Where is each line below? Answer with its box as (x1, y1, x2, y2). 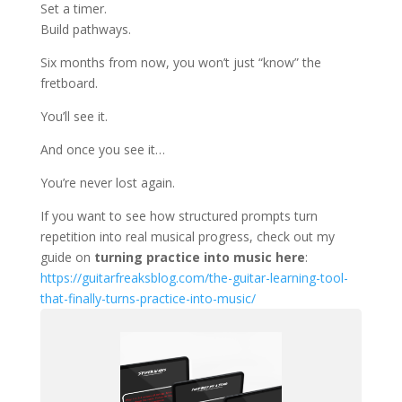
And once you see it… (39, 141, 165, 159)
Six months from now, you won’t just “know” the (39, 54, 321, 72)
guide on (39, 249, 94, 267)
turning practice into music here (93, 249, 305, 267)
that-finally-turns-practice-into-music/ (39, 290, 256, 308)
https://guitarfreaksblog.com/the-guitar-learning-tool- (39, 269, 348, 287)
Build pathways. (39, 21, 131, 39)
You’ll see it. (39, 108, 108, 126)
